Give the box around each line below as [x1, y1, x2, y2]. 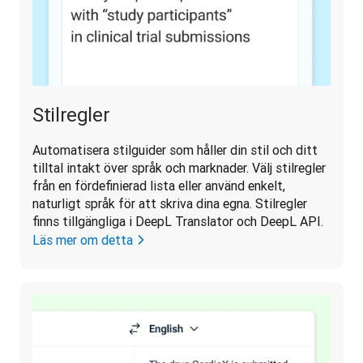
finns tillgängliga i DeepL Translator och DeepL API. [32, 212, 327, 229]
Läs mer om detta [32, 231, 133, 248]
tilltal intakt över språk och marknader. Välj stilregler [32, 159, 326, 176]
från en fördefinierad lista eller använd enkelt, [32, 177, 285, 194]
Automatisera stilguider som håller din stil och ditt [32, 141, 318, 158]
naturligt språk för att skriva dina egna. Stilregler [32, 194, 307, 211]
